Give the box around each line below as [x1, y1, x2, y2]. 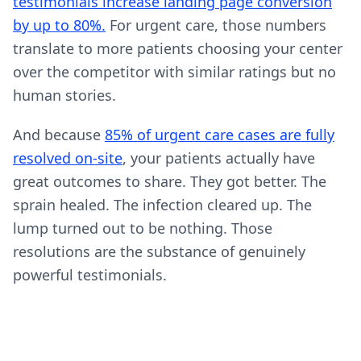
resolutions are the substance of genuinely [13, 242, 305, 261]
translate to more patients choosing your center [13, 39, 342, 58]
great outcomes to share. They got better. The [13, 172, 326, 191]
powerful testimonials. [13, 265, 167, 284]
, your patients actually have [122, 148, 315, 168]
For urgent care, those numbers [106, 15, 326, 35]
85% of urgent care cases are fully [105, 125, 334, 144]
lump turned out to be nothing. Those [13, 218, 272, 238]
